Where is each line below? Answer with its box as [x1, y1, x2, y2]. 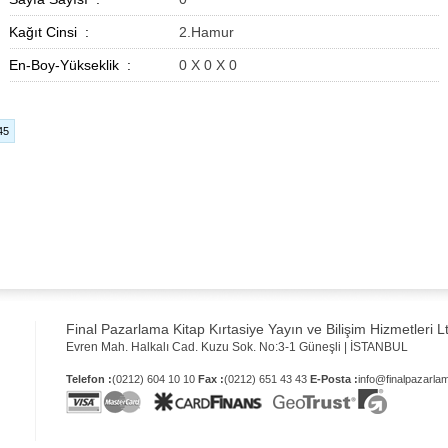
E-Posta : [310, 373, 358, 385]
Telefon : [66, 373, 112, 385]
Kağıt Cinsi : [9, 24, 89, 40]
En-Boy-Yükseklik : [9, 57, 131, 73]
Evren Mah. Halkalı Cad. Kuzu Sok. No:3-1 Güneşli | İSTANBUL [66, 340, 408, 354]
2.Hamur [179, 24, 234, 40]
